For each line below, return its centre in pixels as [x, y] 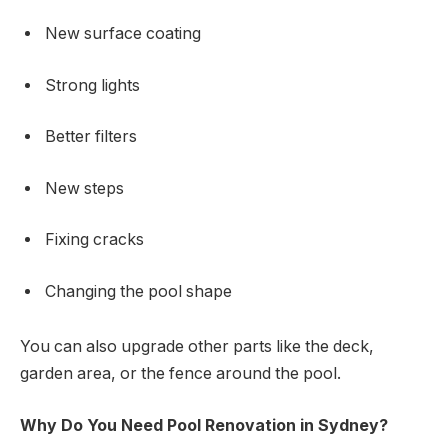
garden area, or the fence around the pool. [180, 374]
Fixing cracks [94, 240]
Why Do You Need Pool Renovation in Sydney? [204, 426]
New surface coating [123, 34]
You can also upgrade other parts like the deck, [197, 347]
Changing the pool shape [138, 291]
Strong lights [92, 85]
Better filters [91, 137]
